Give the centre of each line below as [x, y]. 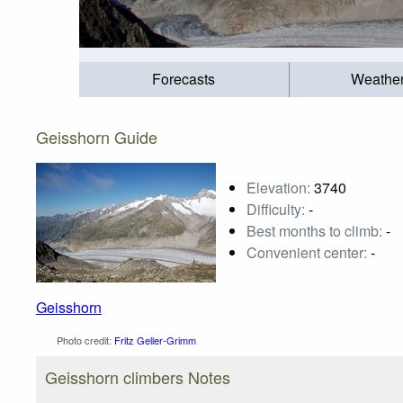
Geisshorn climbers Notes [138, 376]
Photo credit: [84, 340]
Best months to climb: [314, 230]
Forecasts [184, 79]
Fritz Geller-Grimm [155, 340]
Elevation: [278, 187]
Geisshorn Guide [97, 136]
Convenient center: [307, 252]
